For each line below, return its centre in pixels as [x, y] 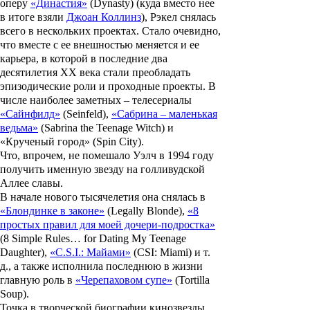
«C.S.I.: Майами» [90, 253]
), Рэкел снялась [179, 17]
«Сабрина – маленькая [164, 114]
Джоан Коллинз [104, 17]
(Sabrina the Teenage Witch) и [106, 128]
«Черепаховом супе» [124, 280]
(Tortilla [191, 280]
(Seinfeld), [86, 114]
